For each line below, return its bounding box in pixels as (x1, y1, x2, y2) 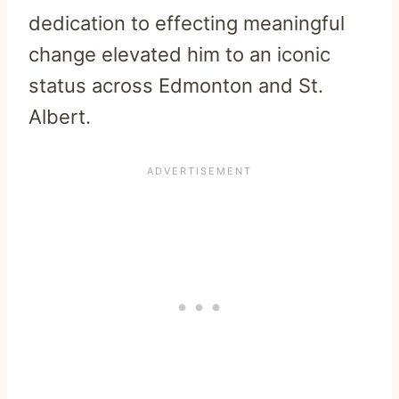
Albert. (28, 104, 91, 128)
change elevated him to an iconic (28, 42, 330, 66)
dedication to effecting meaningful (28, 11, 345, 35)
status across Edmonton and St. (28, 73, 323, 97)
